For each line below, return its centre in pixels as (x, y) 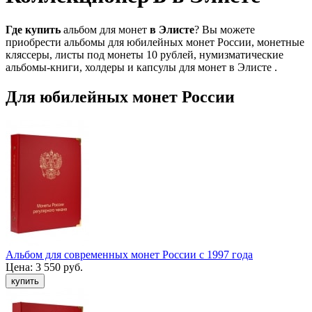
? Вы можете (225, 29)
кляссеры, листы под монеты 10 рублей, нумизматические (145, 54)
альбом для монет (107, 29)
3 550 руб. (59, 267)
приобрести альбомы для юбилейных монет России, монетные (155, 42)
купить (44, 29)
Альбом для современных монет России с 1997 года (129, 254)
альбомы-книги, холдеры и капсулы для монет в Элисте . (143, 67)
